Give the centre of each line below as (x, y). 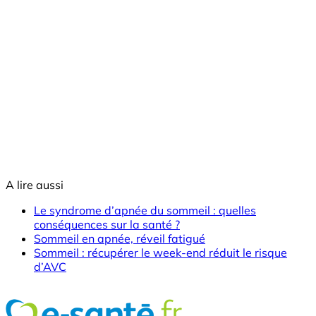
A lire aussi (35, 185)
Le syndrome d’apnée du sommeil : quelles (145, 210)
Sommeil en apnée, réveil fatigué (120, 238)
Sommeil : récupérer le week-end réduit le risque (160, 253)
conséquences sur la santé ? (107, 224)
